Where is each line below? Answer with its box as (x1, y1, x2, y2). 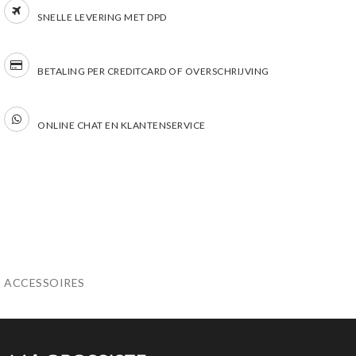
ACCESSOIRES (4, 276, 85, 290)
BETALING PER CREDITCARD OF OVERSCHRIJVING (37, 65, 269, 78)
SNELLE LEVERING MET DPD (37, 11, 167, 24)
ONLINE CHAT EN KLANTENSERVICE (37, 119, 206, 132)
